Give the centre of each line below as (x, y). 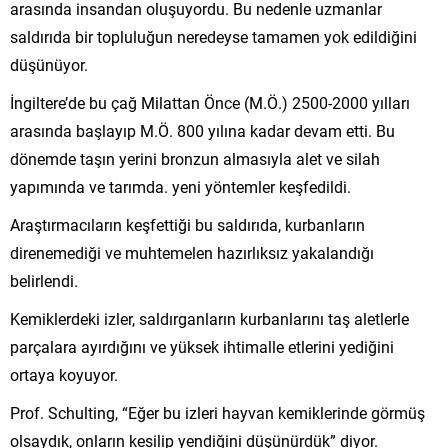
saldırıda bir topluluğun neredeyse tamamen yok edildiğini (213, 36)
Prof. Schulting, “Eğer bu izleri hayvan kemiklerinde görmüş (217, 412)
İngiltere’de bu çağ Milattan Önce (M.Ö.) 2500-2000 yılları (210, 102)
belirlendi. (44, 280)
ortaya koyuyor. (64, 374)
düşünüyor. (49, 64)
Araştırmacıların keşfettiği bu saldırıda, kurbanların (187, 224)
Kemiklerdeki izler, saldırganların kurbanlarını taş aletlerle (209, 318)
